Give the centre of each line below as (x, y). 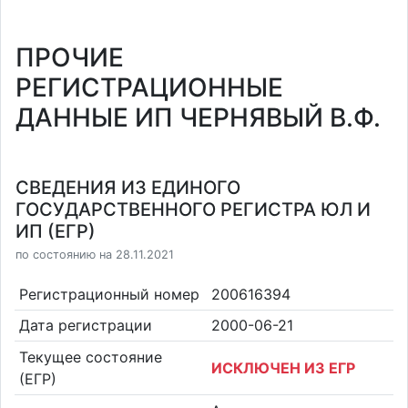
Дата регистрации (85, 326)
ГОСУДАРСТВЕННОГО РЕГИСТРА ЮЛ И (193, 209)
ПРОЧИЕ (70, 57)
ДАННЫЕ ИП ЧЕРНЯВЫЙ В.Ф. (198, 117)
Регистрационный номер (109, 294)
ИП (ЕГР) (56, 231)
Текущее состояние (90, 357)
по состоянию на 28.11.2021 (95, 255)
